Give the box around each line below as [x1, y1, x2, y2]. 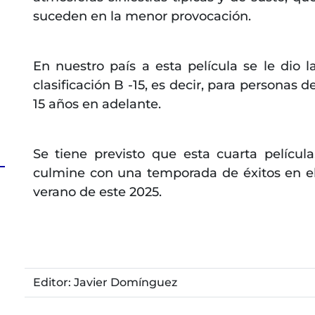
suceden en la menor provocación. [32, 8, 251, 24]
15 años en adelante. [32, 96, 161, 112]
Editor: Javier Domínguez [32, 275, 177, 289]
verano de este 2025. [32, 184, 162, 200]
